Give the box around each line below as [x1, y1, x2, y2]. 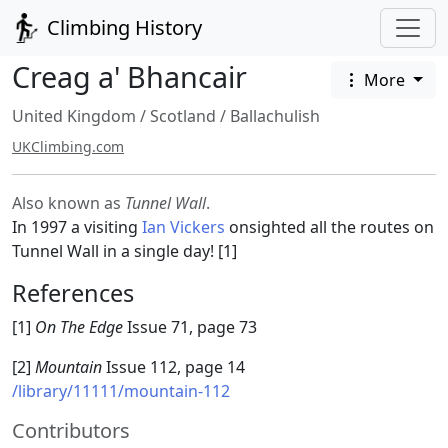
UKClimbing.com [12, 137, 124, 157]
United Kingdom [12, 105, 136, 128]
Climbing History [42, 14, 202, 41]
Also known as [12, 192, 125, 215]
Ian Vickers [142, 216, 225, 239]
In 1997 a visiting [12, 216, 142, 239]
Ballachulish [230, 105, 320, 128]
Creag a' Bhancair [12, 57, 247, 96]
